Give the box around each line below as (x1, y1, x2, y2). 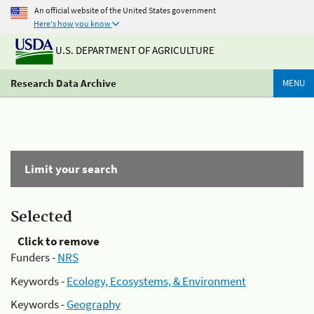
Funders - (11, 250, 57, 265)
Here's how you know (34, 18, 111, 29)
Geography (67, 296, 121, 312)
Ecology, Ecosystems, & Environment (67, 273, 246, 289)
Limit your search (25, 161, 118, 177)
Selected (11, 208, 72, 226)
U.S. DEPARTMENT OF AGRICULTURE (53, 43, 214, 57)
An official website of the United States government (34, 4, 216, 15)
